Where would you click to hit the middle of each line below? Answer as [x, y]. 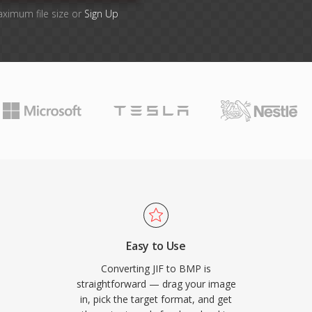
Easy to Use [156, 246]
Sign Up [101, 14]
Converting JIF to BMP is [156, 268]
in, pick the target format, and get [156, 299]
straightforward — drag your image [156, 284]
